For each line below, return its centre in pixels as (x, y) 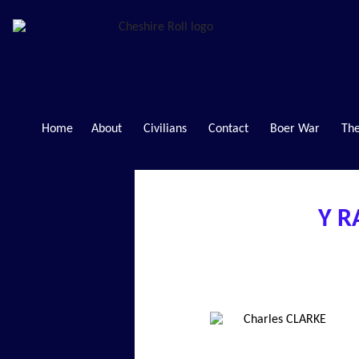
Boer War (294, 129)
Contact (228, 129)
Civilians (165, 129)
